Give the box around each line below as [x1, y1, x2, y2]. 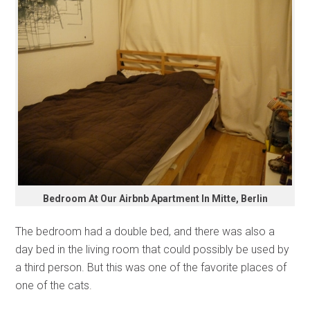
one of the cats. [15, 279, 93, 293]
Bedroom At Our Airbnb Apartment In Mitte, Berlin [42, 193, 268, 205]
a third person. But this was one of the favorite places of [15, 261, 287, 275]
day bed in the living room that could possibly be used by [15, 243, 290, 257]
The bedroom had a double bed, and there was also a [15, 225, 275, 239]
